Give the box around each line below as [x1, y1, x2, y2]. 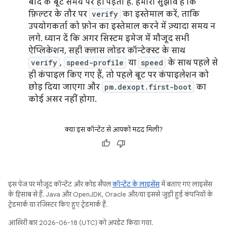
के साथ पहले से [166, 58, 218, 68]
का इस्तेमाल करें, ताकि [121, 9, 200, 19]
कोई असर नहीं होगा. [28, 94, 97, 104]
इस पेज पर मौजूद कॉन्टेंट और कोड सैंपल [8, 180, 112, 188]
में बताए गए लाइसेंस [160, 180, 212, 188]
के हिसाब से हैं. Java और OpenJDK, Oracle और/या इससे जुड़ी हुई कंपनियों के [8, 190, 213, 199]
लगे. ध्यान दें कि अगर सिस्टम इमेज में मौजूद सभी [28, 33, 189, 44]
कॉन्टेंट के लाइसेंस [112, 180, 160, 188]
